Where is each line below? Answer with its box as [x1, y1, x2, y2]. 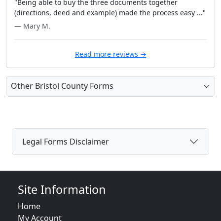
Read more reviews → [74, 49, 147, 59]
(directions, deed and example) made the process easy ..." [14, 8, 206, 17]
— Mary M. [14, 21, 50, 31]
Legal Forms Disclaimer [22, 136, 109, 147]
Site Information [18, 182, 106, 197]
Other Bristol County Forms [11, 80, 113, 91]
